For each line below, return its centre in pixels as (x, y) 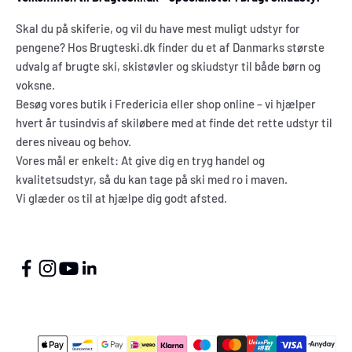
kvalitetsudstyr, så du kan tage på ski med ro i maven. (152, 180)
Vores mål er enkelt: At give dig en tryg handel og (140, 161)
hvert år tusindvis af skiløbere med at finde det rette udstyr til (174, 123)
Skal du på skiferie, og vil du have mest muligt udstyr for (158, 29)
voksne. (35, 85)
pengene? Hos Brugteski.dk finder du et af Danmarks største (170, 48)
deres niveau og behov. (73, 142)
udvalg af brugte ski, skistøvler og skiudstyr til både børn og (168, 66)
